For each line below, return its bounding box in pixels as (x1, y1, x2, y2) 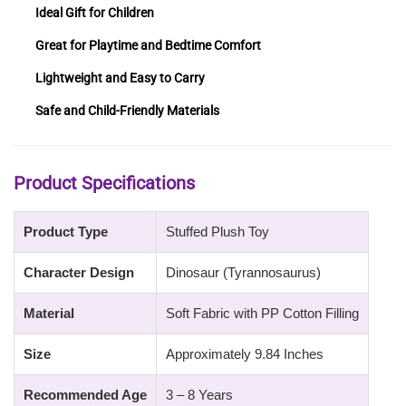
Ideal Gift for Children (35, 5, 154, 20)
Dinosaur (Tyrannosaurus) (166, 264, 321, 280)
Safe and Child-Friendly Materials (35, 102, 219, 118)
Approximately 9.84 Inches (166, 345, 324, 362)
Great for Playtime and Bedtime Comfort (35, 37, 261, 53)
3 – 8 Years (166, 386, 233, 402)
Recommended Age (24, 386, 147, 402)
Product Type (24, 223, 108, 239)
